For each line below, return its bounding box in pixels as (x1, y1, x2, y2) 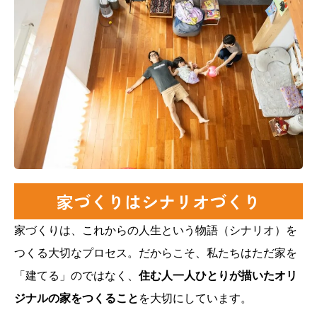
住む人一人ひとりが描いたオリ (139, 270, 297, 282)
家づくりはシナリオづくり (57, 189, 260, 214)
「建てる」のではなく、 (14, 270, 139, 282)
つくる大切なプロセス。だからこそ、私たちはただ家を (14, 247, 297, 260)
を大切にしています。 (139, 292, 252, 305)
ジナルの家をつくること (14, 292, 139, 305)
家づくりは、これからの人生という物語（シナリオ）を (14, 224, 297, 237)
